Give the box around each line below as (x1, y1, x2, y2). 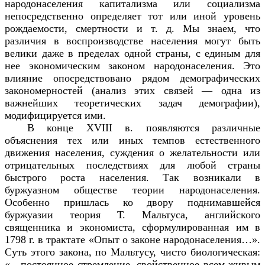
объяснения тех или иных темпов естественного (5, 134, 260, 146)
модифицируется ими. (5, 109, 106, 121)
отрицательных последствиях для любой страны (5, 159, 260, 171)
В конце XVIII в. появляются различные (27, 121, 260, 134)
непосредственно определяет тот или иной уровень (5, 9, 260, 22)
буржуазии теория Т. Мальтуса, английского (5, 208, 260, 221)
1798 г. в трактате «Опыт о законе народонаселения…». (5, 233, 260, 245)
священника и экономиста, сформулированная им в (5, 221, 260, 233)
